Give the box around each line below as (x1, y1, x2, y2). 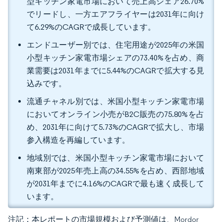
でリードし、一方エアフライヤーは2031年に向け (27, 9, 204, 19)
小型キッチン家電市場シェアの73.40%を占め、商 (27, 53, 204, 62)
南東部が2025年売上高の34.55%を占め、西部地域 (27, 166, 204, 175)
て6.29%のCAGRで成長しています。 (27, 22, 156, 32)
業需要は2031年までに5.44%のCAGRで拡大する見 (27, 66, 204, 75)
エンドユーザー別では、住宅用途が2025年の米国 (27, 40, 204, 50)
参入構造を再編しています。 (27, 135, 131, 145)
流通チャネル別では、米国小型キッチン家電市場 (27, 97, 204, 106)
